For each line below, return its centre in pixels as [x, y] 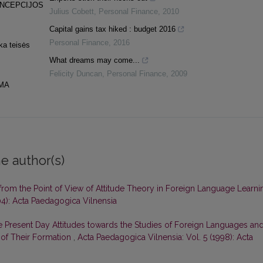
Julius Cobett [71, 12]
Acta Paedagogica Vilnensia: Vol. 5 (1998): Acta [165, 237]
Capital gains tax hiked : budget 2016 [112, 29]
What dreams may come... [94, 60]
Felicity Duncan [75, 74]
